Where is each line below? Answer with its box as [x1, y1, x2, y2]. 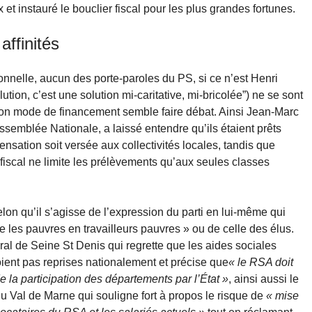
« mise [266, 290, 299, 302]
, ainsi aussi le [228, 273, 299, 286]
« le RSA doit [228, 256, 293, 269]
